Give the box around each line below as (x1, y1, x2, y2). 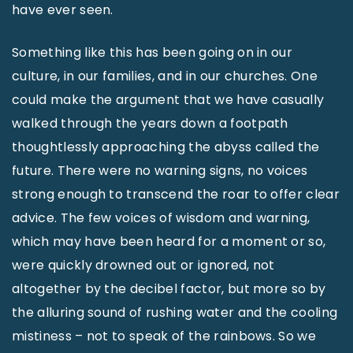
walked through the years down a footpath (12, 114, 288, 132)
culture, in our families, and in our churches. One (12, 67, 318, 85)
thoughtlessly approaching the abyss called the (12, 138, 320, 156)
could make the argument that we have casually (12, 91, 325, 109)
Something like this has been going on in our (12, 43, 293, 61)
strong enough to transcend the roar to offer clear (12, 185, 340, 203)
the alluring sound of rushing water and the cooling (12, 303, 338, 321)
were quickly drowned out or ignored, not (12, 256, 275, 274)
